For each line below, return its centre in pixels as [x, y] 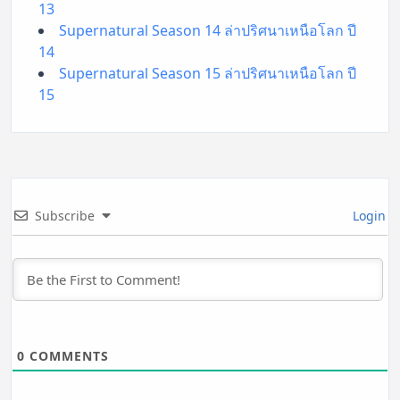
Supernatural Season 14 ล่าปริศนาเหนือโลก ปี [208, 30]
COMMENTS [67, 355]
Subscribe [65, 215]
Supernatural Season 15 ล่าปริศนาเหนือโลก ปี [208, 73]
